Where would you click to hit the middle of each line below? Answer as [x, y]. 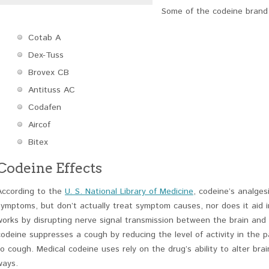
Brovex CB [49, 73]
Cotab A [44, 38]
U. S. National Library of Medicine [129, 192]
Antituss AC [52, 90]
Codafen [45, 108]
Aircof [39, 125]
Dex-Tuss [46, 56]
